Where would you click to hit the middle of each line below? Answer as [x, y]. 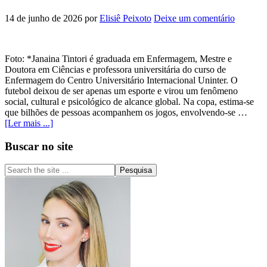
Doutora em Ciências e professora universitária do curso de [115, 69]
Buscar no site [39, 146]
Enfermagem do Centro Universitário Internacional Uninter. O [121, 80]
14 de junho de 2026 [44, 18]
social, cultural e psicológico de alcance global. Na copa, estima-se [129, 101]
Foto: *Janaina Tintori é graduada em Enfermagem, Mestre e [118, 58]
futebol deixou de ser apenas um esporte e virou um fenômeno [121, 91]
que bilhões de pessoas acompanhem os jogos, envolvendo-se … [126, 112]
